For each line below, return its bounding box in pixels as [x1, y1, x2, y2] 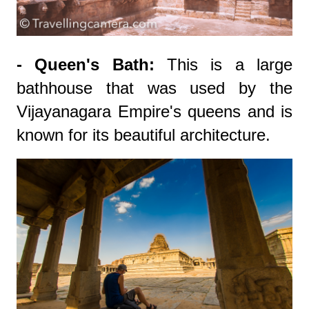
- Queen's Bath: [17, 54, 154, 74]
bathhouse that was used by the [17, 78, 292, 97]
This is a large [154, 54, 293, 74]
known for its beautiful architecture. [17, 125, 270, 144]
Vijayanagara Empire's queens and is [17, 101, 292, 121]
